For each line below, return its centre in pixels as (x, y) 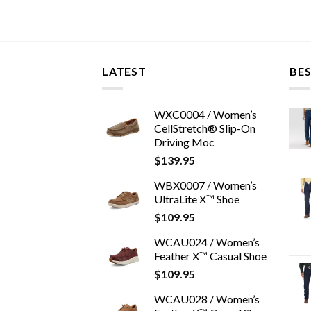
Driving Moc (184, 142)
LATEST (124, 72)
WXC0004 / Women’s (205, 114)
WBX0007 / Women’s (205, 185)
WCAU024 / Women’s (207, 242)
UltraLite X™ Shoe (197, 199)
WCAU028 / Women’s (207, 299)
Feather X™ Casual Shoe (210, 255)
